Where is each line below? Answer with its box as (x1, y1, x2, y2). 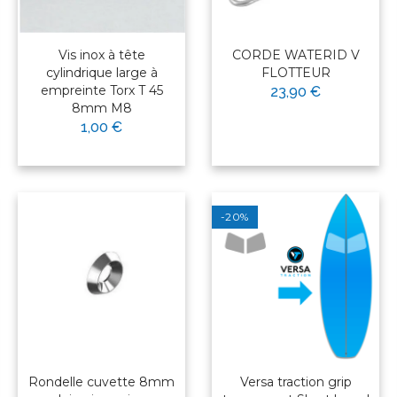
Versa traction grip (239, 374, 352, 391)
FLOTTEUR (261, 65, 331, 82)
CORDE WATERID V (231, 47, 360, 64)
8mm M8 (71, 100, 132, 117)
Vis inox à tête (58, 47, 145, 64)
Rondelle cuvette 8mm (28, 374, 175, 391)
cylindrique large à (45, 65, 158, 82)
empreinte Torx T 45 (40, 82, 163, 99)
